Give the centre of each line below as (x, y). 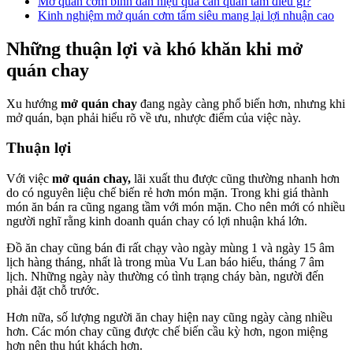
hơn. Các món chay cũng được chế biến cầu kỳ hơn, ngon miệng (167, 332)
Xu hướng (33, 103)
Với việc (29, 179)
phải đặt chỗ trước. (53, 291)
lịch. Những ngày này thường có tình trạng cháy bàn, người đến (165, 277)
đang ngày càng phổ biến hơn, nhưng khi (243, 103)
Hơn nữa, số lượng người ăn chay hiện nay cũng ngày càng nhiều (169, 318)
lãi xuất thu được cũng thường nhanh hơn (237, 179)
